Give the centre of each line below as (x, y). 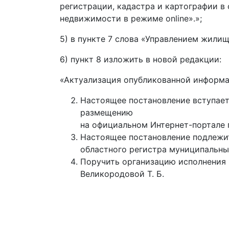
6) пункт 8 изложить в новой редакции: (141, 59)
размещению (107, 112)
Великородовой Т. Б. (122, 174)
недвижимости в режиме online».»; (131, 18)
